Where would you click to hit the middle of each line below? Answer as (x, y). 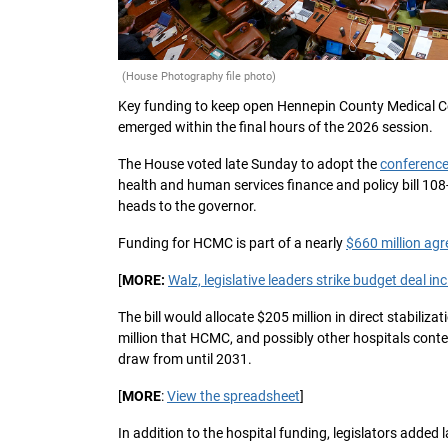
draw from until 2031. (185, 359)
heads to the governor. (187, 206)
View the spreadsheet (233, 396)
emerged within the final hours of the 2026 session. (275, 127)
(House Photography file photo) (199, 77)
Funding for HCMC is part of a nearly (232, 243)
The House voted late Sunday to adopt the (249, 164)
